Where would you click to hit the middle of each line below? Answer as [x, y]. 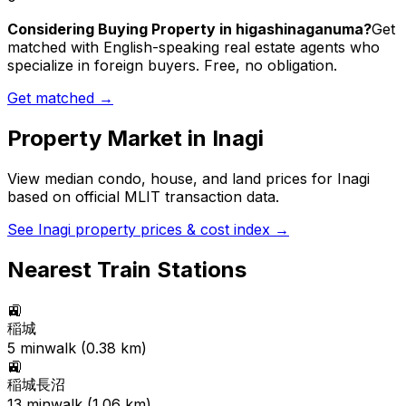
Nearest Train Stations [127, 270]
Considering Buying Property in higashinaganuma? [189, 29]
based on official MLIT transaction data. [143, 197]
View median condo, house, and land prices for [172, 179]
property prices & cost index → [180, 230]
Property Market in [110, 139]
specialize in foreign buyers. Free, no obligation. [172, 66]
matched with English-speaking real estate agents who [193, 48]
